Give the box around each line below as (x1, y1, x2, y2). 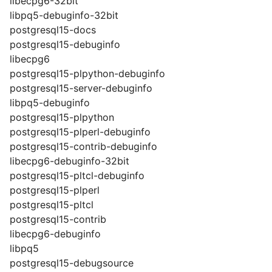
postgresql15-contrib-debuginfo (10, 140, 157, 152)
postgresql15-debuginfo (10, 38, 120, 50)
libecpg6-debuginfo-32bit (10, 155, 129, 167)
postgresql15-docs (10, 24, 96, 36)
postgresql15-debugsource (10, 257, 134, 269)
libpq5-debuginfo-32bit (10, 9, 118, 21)
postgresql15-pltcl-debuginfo (10, 169, 144, 182)
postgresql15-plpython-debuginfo (10, 67, 165, 80)
